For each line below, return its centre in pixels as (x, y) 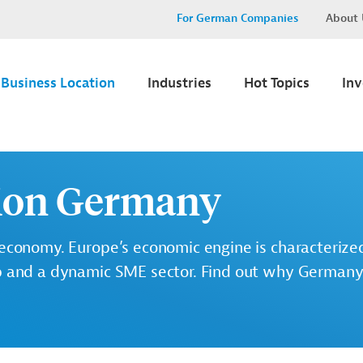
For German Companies (237, 18)
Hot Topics (277, 83)
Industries (179, 83)
